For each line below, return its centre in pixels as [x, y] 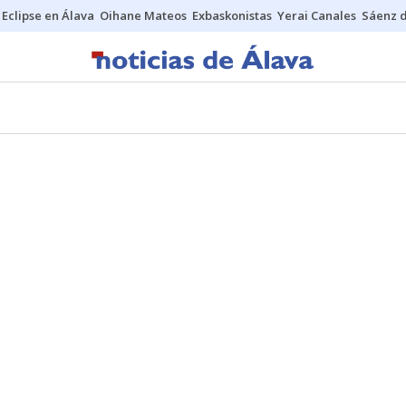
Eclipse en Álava [48, 15]
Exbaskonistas [232, 15]
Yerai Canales [317, 15]
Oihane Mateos [143, 15]
